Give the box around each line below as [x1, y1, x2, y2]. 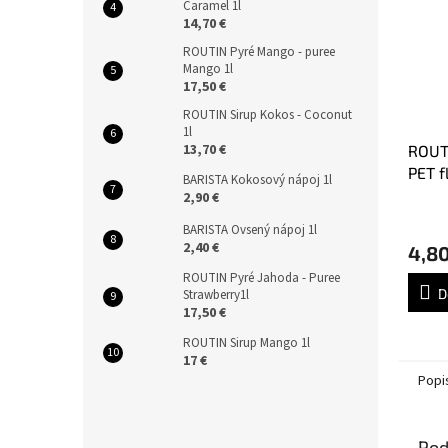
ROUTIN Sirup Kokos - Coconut [183, 106, 352, 124]
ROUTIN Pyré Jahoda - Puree [183, 269, 340, 287]
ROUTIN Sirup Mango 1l [183, 334, 310, 352]
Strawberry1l [183, 286, 249, 304]
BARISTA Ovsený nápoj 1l [183, 221, 317, 239]
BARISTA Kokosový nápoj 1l [183, 171, 332, 189]
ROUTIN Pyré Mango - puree [183, 43, 335, 61]
